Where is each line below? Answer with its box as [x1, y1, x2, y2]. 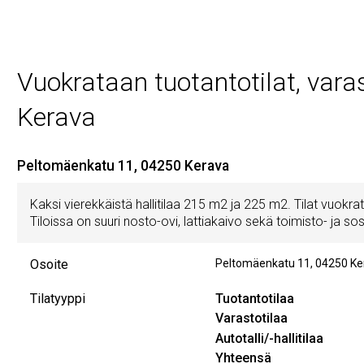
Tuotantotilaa [214, 291, 294, 307]
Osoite [30, 257, 69, 273]
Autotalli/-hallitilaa [214, 330, 323, 346]
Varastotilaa [214, 310, 288, 327]
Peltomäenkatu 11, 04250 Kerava [17, 158, 229, 175]
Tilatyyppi [30, 291, 86, 307]
